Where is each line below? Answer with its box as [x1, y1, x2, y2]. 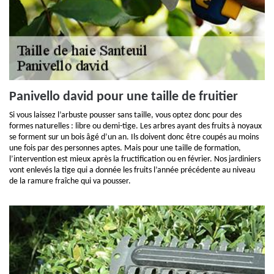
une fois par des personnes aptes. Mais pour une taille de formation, [9, 144, 241, 153]
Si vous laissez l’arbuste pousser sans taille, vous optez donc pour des [9, 111, 242, 120]
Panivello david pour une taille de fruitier [9, 90, 238, 104]
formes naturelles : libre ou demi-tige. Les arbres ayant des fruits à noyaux [9, 122, 262, 131]
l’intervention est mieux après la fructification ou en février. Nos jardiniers [9, 155, 261, 164]
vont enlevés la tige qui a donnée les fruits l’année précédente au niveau [9, 166, 255, 175]
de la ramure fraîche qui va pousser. [9, 177, 131, 186]
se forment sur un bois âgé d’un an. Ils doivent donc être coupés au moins [9, 133, 259, 142]
